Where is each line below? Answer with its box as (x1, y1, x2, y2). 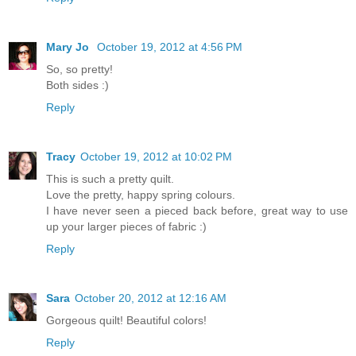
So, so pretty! (46, 62, 113, 75)
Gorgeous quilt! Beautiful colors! (46, 313, 207, 327)
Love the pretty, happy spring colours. (46, 188, 235, 201)
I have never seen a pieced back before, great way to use (46, 203, 348, 217)
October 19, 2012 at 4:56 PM (97, 40, 242, 53)
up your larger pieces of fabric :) (46, 219, 207, 233)
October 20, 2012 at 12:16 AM (75, 291, 226, 304)
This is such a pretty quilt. (46, 172, 174, 185)
